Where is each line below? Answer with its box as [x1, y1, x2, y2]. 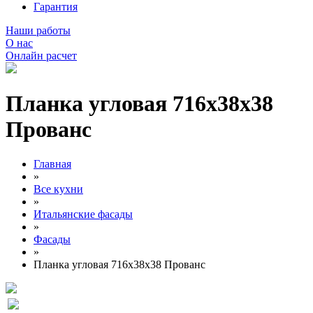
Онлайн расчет [6, 50, 77, 61]
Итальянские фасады [34, 208, 133, 220]
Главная [34, 157, 71, 170]
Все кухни [34, 182, 83, 195]
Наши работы [6, 24, 71, 36]
